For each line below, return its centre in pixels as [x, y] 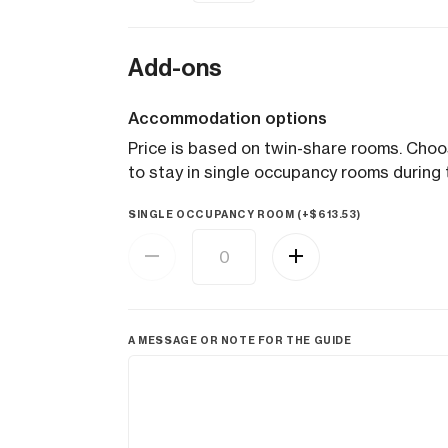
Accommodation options [227, 118]
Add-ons [175, 68]
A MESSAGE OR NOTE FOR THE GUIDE [240, 340]
